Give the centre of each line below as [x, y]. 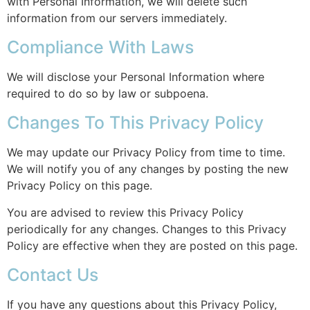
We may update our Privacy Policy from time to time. [146, 152]
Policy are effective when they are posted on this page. [152, 245]
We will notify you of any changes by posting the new [148, 168]
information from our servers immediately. [117, 18]
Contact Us [53, 274]
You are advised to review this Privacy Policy [125, 212]
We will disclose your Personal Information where [136, 76]
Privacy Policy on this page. [80, 185]
